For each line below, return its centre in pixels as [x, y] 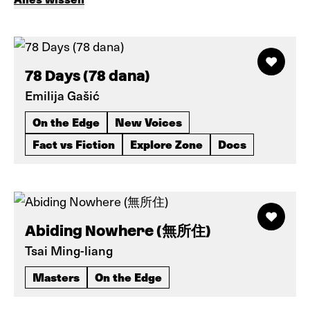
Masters [56, 277]
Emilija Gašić [62, 95]
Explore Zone [166, 144]
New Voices [148, 122]
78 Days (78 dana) [88, 76]
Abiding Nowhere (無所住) [118, 231]
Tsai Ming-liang [69, 250]
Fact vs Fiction [74, 144]
